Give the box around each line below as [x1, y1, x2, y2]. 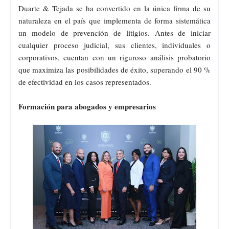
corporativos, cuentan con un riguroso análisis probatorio [18, 52, 211, 62]
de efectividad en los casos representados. [18, 76, 151, 87]
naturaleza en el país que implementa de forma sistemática [18, 15, 211, 26]
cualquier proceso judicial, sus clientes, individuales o [18, 39, 211, 50]
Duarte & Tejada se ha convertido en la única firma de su [18, 3, 211, 13]
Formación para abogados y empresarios [18, 100, 156, 112]
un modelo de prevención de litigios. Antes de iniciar [18, 27, 211, 38]
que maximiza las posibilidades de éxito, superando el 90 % [18, 64, 211, 75]
